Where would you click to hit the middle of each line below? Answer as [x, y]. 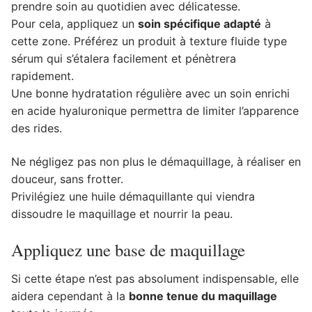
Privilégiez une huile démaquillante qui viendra [133, 196]
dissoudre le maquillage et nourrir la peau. [122, 213]
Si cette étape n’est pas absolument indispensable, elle [155, 279]
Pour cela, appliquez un [75, 24]
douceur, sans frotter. [67, 179]
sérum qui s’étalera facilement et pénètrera [124, 59]
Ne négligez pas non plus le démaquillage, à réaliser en [156, 161]
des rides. [37, 128]
